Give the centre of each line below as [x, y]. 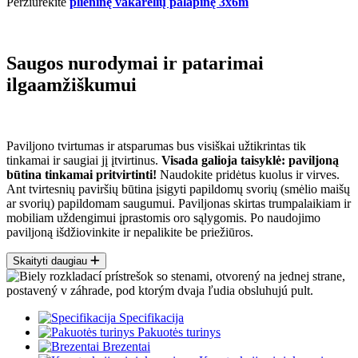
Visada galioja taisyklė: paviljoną [250, 161]
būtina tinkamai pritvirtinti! [82, 175]
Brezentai [125, 347]
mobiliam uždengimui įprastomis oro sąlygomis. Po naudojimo [163, 218]
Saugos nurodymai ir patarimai [135, 64]
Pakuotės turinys [177, 332]
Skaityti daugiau [50, 261]
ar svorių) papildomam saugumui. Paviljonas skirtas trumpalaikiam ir [179, 204]
